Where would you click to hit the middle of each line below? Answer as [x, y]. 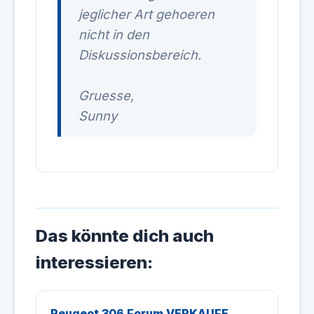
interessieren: [94, 262]
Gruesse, [106, 95]
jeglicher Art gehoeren [146, 14]
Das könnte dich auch [125, 236]
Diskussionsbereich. [140, 55]
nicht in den [114, 34]
